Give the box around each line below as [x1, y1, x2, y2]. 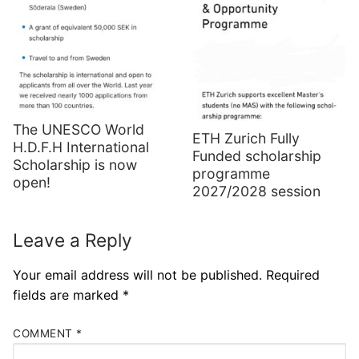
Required [266, 266, 320, 283]
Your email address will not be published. [13, 266, 262, 283]
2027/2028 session [192, 183, 321, 200]
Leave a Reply [13, 229, 132, 252]
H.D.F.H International [13, 138, 149, 155]
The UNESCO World [13, 120, 144, 138]
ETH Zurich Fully [192, 130, 300, 147]
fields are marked [13, 286, 123, 303]
